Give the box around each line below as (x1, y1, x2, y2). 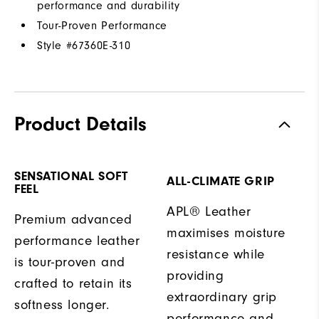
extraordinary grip (167, 289, 277, 305)
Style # (37, 39, 73, 53)
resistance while (167, 246, 265, 263)
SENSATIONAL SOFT (14, 169, 128, 184)
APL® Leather (167, 204, 251, 220)
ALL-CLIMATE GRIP (167, 174, 275, 189)
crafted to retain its (14, 276, 132, 292)
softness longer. (14, 297, 110, 313)
